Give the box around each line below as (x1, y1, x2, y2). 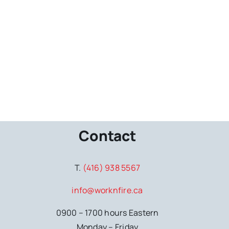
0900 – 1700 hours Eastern (56, 207, 159, 219)
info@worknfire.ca (72, 185, 143, 196)
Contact (79, 126, 136, 146)
